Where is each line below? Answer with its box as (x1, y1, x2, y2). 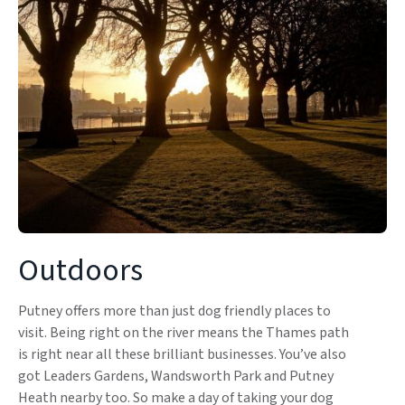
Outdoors (18, 249, 143, 294)
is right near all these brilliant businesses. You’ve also (18, 344, 346, 365)
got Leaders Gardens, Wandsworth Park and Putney (18, 366, 334, 387)
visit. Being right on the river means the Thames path (18, 323, 349, 344)
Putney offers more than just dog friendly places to (18, 301, 331, 322)
